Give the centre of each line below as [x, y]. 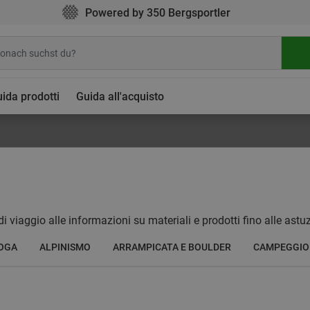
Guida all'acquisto [120, 97]
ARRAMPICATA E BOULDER [172, 247]
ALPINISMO [65, 247]
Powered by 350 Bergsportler [157, 13]
